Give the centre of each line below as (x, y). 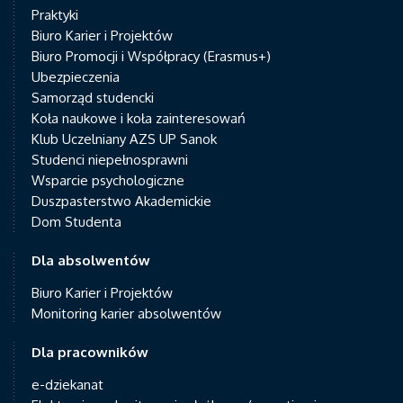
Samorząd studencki (93, 98)
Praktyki (55, 15)
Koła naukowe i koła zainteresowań (139, 118)
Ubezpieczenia (76, 77)
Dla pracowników (90, 352)
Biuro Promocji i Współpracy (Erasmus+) (151, 56)
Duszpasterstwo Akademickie (121, 201)
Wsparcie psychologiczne (108, 180)
